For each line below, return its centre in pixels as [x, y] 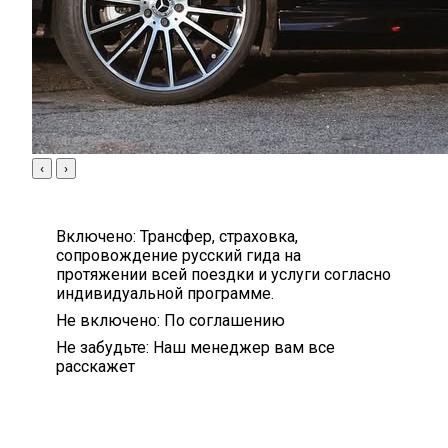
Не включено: [108, 320]
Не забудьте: [102, 347]
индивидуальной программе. [165, 293]
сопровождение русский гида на [178, 255]
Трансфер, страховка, [219, 236]
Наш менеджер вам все [244, 347]
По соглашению [224, 320]
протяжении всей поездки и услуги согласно [223, 274]
